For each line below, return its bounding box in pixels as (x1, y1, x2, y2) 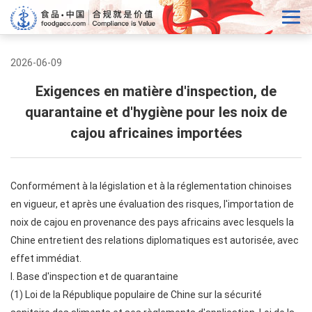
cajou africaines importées (70, 125, 242, 141)
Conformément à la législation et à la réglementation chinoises (10, 180, 292, 192)
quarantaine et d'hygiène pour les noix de (25, 104, 287, 120)
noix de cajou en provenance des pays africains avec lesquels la (10, 217, 294, 228)
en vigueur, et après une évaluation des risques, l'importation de (10, 198, 294, 210)
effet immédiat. (10, 253, 81, 264)
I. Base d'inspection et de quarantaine (10, 271, 178, 282)
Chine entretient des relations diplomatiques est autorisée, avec (10, 235, 299, 246)
